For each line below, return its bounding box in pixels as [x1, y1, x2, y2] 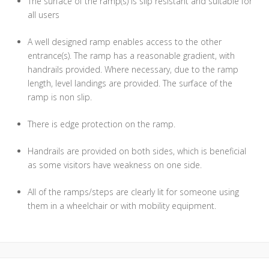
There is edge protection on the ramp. [28, 118, 175, 130]
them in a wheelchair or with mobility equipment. [28, 200, 216, 212]
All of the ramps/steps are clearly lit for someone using [28, 186, 239, 198]
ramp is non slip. [28, 91, 92, 103]
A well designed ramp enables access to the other [28, 36, 222, 48]
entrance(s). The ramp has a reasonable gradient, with [28, 50, 235, 62]
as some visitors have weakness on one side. [28, 159, 202, 171]
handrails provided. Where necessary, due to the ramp [28, 64, 238, 76]
